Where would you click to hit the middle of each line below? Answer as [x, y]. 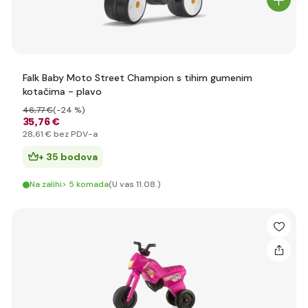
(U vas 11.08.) [135, 184]
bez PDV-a [75, 134]
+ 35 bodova [68, 157]
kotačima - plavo [62, 91]
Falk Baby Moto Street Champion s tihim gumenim [137, 78]
